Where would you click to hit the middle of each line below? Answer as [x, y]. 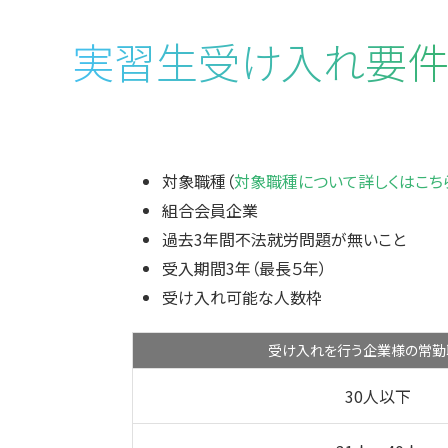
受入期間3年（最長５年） [244, 268]
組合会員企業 [210, 210]
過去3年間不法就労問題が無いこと [284, 239]
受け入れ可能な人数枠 [242, 297]
